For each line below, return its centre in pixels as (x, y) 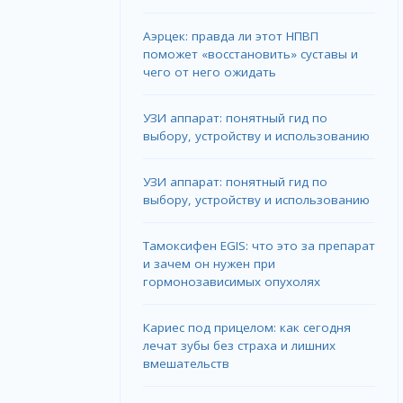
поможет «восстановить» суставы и (251, 54)
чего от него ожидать (210, 72)
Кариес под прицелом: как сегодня (247, 328)
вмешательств (187, 364)
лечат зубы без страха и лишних (240, 346)
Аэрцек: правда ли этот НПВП (231, 36)
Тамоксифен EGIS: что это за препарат (260, 246)
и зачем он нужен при (210, 264)
